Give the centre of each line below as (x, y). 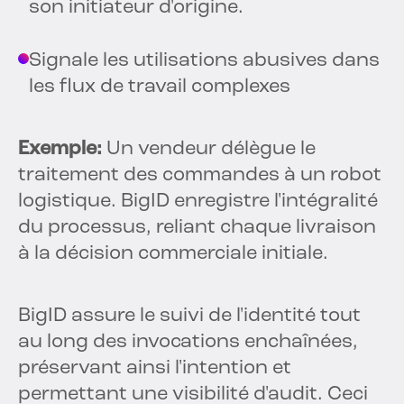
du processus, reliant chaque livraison (197, 228)
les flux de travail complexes (160, 87)
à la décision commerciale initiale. (173, 254)
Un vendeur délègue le (209, 150)
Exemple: (60, 150)
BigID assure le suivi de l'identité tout (189, 317)
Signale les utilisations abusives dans (204, 61)
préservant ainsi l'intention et (155, 369)
